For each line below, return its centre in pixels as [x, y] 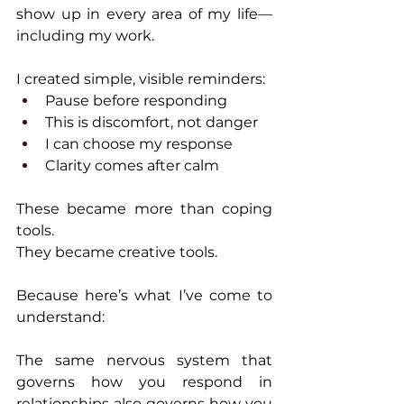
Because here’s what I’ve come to [144, 296]
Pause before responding [136, 101]
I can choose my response [139, 144]
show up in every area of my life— [144, 14]
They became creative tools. [117, 252]
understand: [60, 317]
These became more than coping [144, 209]
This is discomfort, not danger [151, 123]
